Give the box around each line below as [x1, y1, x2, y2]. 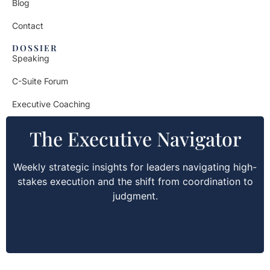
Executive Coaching [12, 99, 90, 110]
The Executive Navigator [29, 125, 241, 152]
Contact [12, 20, 43, 31]
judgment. [112, 190, 158, 202]
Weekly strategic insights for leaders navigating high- [13, 161, 257, 174]
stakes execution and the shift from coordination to [17, 175, 253, 188]
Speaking [12, 53, 49, 64]
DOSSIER [12, 42, 57, 54]
